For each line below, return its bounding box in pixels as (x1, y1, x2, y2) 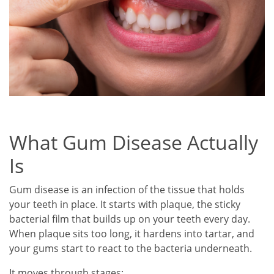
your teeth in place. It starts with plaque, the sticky (9, 198, 240, 212)
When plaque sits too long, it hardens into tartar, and (9, 227, 254, 241)
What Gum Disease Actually (9, 129, 258, 156)
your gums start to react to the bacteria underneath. (9, 242, 252, 256)
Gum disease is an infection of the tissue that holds (9, 183, 245, 197)
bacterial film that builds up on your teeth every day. (9, 212, 250, 226)
